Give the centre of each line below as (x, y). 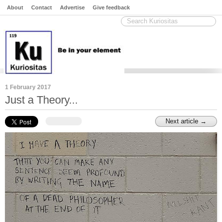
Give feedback (111, 7)
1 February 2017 (28, 87)
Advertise (72, 7)
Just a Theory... (41, 100)
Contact (42, 7)
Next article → (186, 121)
